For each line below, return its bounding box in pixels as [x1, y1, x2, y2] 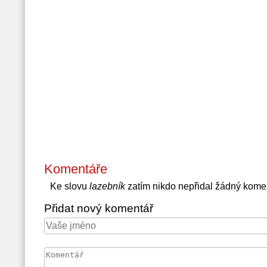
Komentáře [44, 162, 107, 176]
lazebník [89, 181, 125, 191]
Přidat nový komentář [44, 202, 153, 215]
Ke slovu [49, 181, 89, 191]
